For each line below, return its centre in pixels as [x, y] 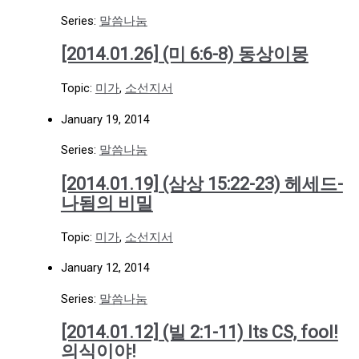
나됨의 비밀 [107, 203]
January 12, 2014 [105, 268]
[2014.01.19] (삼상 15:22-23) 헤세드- [202, 184]
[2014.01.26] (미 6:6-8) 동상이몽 [184, 54]
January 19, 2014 [105, 119]
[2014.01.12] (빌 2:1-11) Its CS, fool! [199, 333]
